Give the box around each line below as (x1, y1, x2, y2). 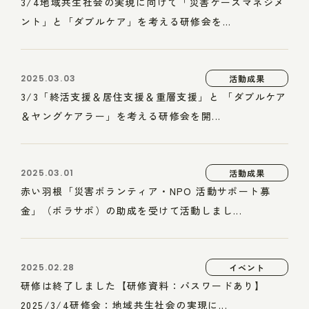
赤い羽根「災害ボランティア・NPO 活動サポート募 (21, 184, 270, 198)
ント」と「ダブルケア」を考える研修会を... (21, 14, 232, 28)
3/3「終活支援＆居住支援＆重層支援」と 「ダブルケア (21, 90, 287, 103)
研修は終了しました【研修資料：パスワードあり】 (21, 279, 266, 292)
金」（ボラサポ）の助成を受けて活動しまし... (21, 203, 243, 217)
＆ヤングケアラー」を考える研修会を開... (21, 109, 221, 123)
